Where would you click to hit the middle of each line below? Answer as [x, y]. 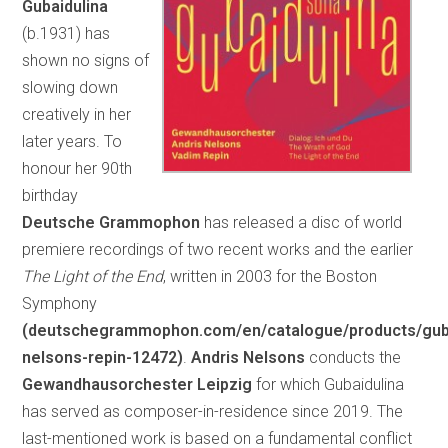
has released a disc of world [301, 222]
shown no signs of [86, 60]
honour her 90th [77, 168]
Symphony [60, 303]
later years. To [72, 141]
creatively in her [77, 114]
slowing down [70, 87]
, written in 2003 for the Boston [270, 276]
